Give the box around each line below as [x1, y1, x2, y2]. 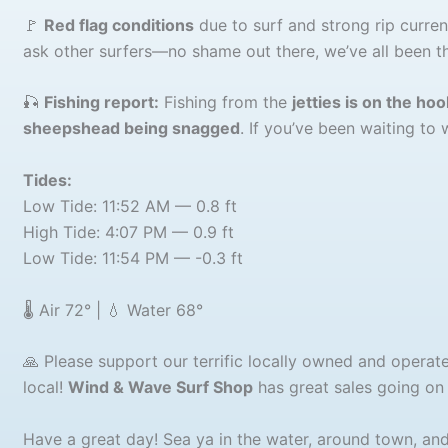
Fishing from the [158, 92, 292, 113]
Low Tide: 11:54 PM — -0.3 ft [22, 247, 243, 268]
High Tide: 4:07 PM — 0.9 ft [22, 221, 234, 242]
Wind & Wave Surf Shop [67, 377, 253, 398]
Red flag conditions [43, 14, 194, 35]
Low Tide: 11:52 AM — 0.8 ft [22, 195, 237, 216]
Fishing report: [43, 92, 159, 113]
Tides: [22, 169, 72, 190]
